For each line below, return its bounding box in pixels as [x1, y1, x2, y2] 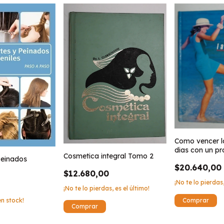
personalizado [174, 154, 222, 164]
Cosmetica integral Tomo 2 [63, 151, 153, 160]
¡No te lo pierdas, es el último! [63, 184, 149, 192]
